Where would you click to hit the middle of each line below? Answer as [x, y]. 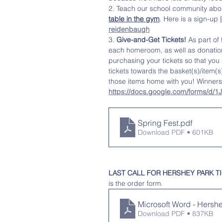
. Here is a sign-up [190, 19]
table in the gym [134, 19]
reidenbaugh [129, 29]
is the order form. [137, 183]
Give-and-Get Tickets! [151, 40]
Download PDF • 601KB [175, 132]
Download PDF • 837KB [175, 214]
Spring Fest [158, 123]
